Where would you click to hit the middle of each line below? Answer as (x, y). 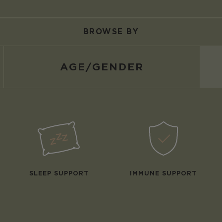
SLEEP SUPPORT (59, 173)
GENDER (118, 67)
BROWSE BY (111, 31)
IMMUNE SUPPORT (163, 173)
